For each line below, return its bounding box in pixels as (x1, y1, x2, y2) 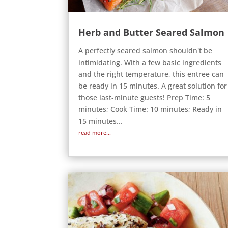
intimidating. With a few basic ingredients (78, 58, 222, 68)
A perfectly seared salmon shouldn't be (78, 46, 213, 56)
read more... (78, 129, 111, 137)
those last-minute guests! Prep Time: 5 (78, 93, 211, 103)
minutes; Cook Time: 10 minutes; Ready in (78, 104, 222, 115)
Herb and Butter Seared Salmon (78, 26, 225, 39)
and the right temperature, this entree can (78, 69, 224, 79)
